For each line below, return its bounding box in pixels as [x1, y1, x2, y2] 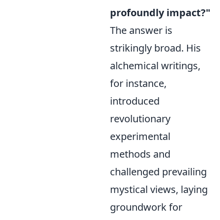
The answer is [110, 24, 172, 37]
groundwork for [110, 200, 182, 214]
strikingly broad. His [110, 41, 201, 55]
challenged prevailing [110, 165, 207, 178]
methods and [110, 147, 170, 161]
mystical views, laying [110, 183, 208, 196]
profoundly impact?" [110, 6, 210, 19]
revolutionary [110, 112, 170, 125]
